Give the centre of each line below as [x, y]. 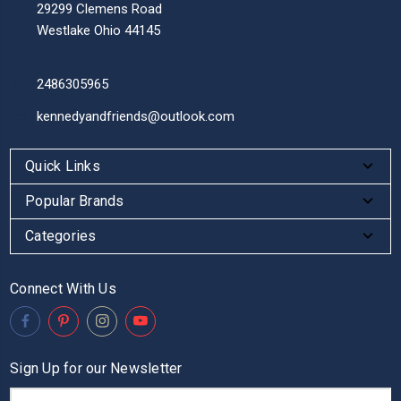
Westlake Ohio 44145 [98, 30]
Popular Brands [75, 200]
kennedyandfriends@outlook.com [136, 116]
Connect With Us [63, 288]
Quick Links [63, 166]
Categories [61, 235]
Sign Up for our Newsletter [96, 368]
